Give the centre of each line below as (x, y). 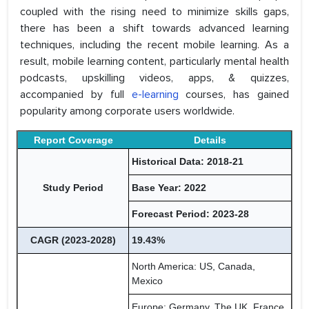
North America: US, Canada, (193, 267)
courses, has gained (233, 95)
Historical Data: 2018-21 (188, 162)
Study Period (73, 188)
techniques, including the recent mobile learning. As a (154, 45)
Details (210, 140)
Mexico (147, 281)
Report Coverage (73, 140)
